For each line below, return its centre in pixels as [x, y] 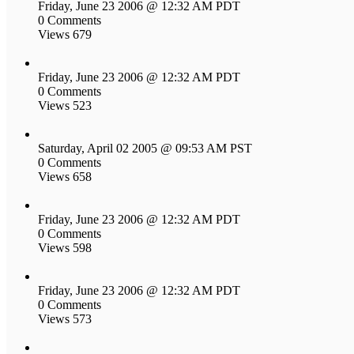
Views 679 [65, 34]
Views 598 [65, 247]
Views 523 [65, 105]
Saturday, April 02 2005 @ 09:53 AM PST [145, 148]
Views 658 [65, 176]
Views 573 [65, 318]
